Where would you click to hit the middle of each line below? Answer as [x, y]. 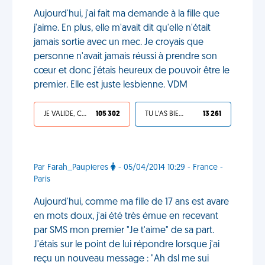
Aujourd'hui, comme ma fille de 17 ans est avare [131, 202]
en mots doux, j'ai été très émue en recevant [126, 216]
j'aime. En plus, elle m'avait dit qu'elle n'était [122, 28]
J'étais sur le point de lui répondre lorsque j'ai [127, 245]
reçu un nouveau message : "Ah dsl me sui [121, 259]
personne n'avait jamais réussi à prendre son [125, 57]
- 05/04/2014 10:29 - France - [169, 168]
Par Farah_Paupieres [72, 168]
